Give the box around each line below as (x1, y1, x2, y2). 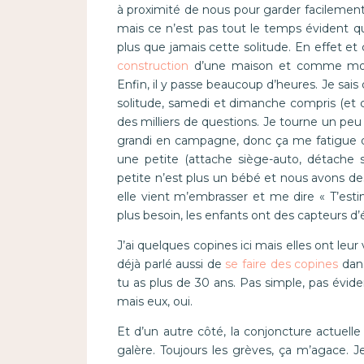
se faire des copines (225, 257, 339, 272)
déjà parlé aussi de (116, 257, 226, 272)
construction (116, 58, 188, 74)
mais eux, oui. (116, 294, 193, 310)
